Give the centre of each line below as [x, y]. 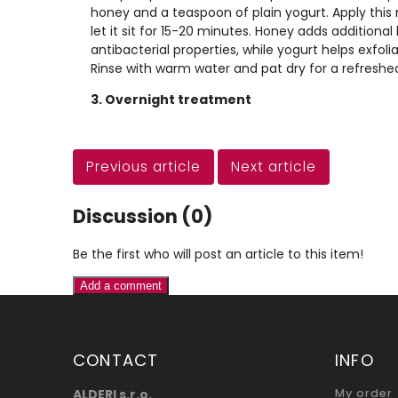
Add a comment [121, 286]
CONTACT [116, 361]
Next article [274, 166]
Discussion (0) [143, 216]
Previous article [143, 166]
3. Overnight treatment [171, 99]
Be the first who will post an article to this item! [218, 255]
